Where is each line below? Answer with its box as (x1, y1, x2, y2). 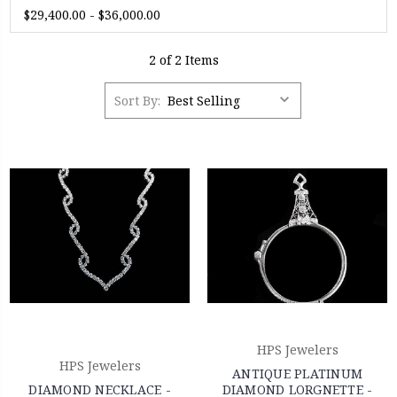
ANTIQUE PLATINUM (232, 365, 362, 383)
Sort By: (114, 91, 161, 109)
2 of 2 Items (149, 51, 219, 69)
